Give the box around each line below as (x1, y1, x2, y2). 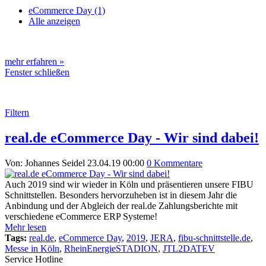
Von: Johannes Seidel (5, 157, 85, 168)
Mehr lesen (5, 221, 46, 232)
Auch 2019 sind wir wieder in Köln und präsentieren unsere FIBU (5, 179, 254, 189)
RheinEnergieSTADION (64, 243, 158, 254)
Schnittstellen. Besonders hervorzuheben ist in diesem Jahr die (5, 189, 237, 200)
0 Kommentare (147, 157, 202, 168)
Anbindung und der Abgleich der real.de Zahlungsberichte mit (5, 200, 237, 211)
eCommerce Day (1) (28, 5, 105, 15)
